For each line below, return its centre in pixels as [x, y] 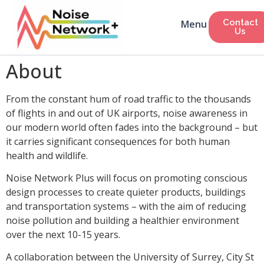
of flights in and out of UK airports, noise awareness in [127, 113]
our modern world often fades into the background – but [132, 127]
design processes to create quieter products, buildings [126, 192]
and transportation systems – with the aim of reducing [126, 207]
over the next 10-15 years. [63, 235]
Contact [240, 23]
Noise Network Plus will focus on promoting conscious [127, 178]
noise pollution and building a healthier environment [123, 221]
